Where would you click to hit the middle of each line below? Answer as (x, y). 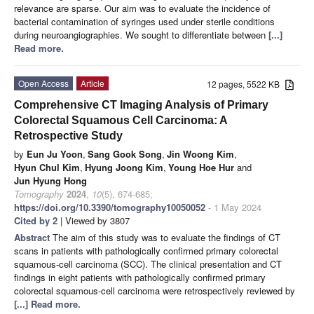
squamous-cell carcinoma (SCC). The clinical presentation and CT (148, 264)
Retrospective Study (68, 135)
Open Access (43, 83)
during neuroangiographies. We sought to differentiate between (141, 34)
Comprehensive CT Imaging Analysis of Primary (141, 104)
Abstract (33, 237)
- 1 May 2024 (233, 207)
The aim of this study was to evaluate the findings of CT (166, 237)
